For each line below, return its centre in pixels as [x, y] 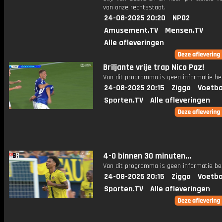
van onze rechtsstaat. [134, 7]
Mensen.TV [184, 30]
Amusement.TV [131, 30]
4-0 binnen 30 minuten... [147, 156]
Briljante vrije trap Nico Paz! [154, 67]
